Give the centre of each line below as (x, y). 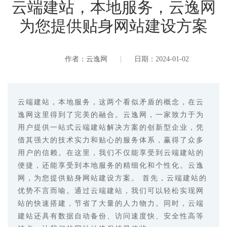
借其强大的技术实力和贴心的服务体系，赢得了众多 (111, 140)
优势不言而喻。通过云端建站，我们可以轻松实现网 (111, 191)
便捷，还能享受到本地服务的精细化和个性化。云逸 (111, 165)
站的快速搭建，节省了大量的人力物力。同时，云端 (111, 203)
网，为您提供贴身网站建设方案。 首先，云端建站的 (112, 178)
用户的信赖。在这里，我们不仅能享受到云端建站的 (111, 153)
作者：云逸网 (86, 59)
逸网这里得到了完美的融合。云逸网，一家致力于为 (111, 115)
